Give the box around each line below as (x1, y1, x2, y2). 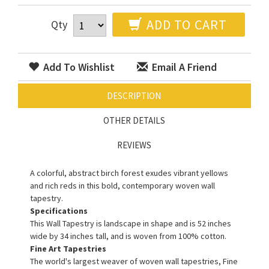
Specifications (30, 205, 88, 216)
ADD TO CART (143, 16, 227, 33)
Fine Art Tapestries (30, 243, 106, 254)
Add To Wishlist (41, 59, 115, 74)
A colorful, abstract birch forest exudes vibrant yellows (30, 167, 228, 178)
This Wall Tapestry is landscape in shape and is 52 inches (30, 217, 231, 229)
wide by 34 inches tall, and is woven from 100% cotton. (30, 230, 226, 241)
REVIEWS (116, 139, 151, 151)
